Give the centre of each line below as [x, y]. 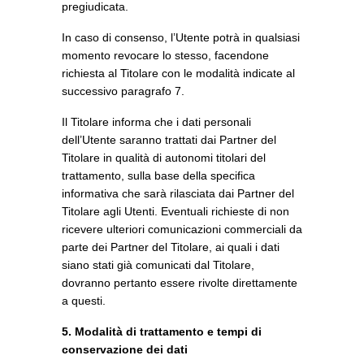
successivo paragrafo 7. [123, 91]
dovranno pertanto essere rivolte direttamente [180, 283]
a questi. [84, 301]
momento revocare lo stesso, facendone [165, 55]
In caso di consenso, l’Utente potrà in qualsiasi [181, 37]
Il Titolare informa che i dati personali [156, 122]
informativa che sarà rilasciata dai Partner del [178, 193]
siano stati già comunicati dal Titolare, [158, 265]
